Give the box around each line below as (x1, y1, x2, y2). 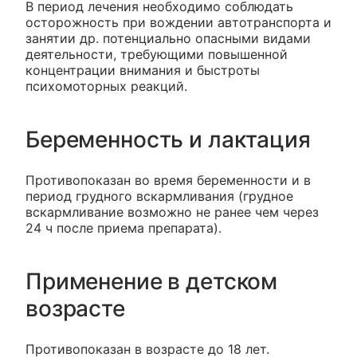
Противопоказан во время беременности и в (25, 172, 311, 189)
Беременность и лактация (25, 126, 311, 154)
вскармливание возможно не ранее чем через (25, 204, 319, 221)
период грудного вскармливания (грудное (25, 188, 293, 205)
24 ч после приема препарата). (25, 220, 222, 237)
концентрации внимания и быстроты (25, 62, 260, 79)
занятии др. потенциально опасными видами (25, 30, 311, 47)
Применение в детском (25, 268, 278, 296)
